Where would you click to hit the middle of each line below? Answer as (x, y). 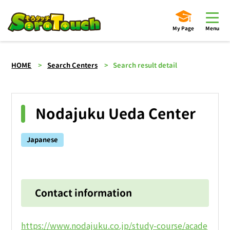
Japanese (43, 139)
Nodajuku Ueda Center (116, 113)
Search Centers (72, 65)
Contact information (84, 193)
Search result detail (145, 65)
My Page (183, 28)
